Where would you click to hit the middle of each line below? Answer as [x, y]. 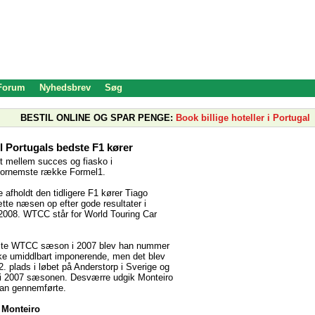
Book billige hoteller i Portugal [243, 118]
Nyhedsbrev [65, 88]
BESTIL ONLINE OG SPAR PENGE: [97, 118]
